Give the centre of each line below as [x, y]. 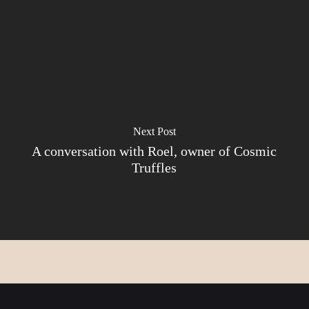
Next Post [154, 131]
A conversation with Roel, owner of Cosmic [154, 151]
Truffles [154, 168]
